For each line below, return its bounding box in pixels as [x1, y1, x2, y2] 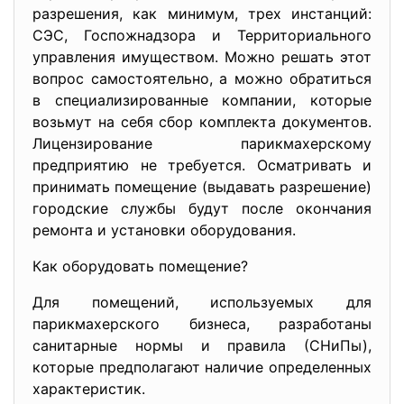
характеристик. [32, 380, 145, 398]
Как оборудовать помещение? [32, 257, 248, 275]
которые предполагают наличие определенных [32, 358, 372, 376]
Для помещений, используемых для [32, 293, 372, 311]
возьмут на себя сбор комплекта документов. [32, 113, 372, 131]
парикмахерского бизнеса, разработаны [32, 315, 372, 333]
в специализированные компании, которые [32, 91, 372, 109]
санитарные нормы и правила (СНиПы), [32, 336, 372, 354]
